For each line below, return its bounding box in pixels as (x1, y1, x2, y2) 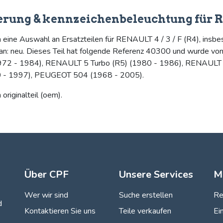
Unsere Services (119, 168, 193, 182)
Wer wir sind (24, 190, 68, 201)
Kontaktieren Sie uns (24, 206, 96, 217)
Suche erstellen (119, 190, 173, 201)
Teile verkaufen (119, 206, 171, 217)
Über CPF (24, 168, 69, 182)
